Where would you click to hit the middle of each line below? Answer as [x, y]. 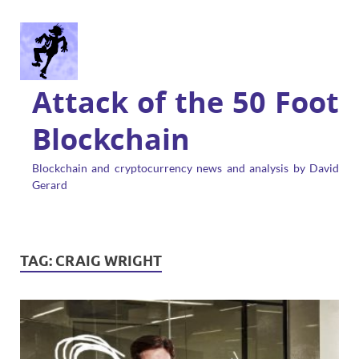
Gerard [50, 185]
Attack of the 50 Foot [186, 102]
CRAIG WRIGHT [109, 261]
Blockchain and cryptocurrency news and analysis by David [186, 168]
